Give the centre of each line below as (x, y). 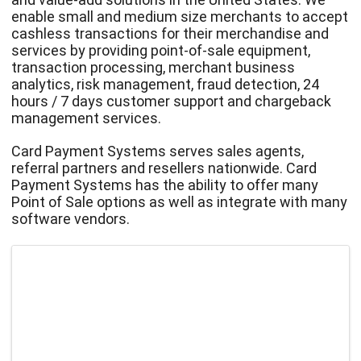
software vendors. (71, 218)
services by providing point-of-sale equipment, (161, 50)
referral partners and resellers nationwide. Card (164, 168)
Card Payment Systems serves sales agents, (158, 151)
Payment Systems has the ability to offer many (165, 185)
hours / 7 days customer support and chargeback (172, 101)
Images (34, 252)
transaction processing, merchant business (154, 67)
